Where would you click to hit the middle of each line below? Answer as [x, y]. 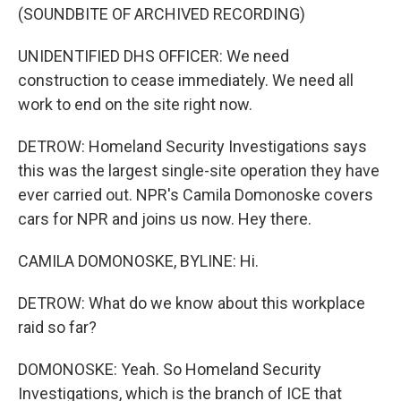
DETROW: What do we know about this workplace [192, 303]
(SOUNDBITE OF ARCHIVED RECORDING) [162, 14]
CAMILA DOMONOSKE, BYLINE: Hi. [138, 261]
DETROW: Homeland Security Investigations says [192, 146]
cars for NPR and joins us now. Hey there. [165, 219]
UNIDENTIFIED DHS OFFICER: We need [154, 56]
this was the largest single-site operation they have [199, 171]
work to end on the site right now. [135, 104]
